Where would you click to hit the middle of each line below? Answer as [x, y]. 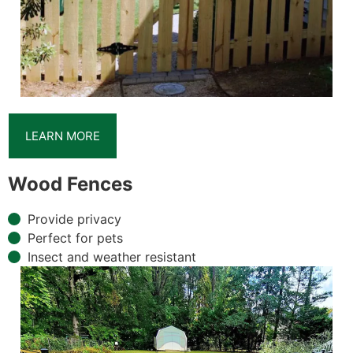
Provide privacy [74, 219]
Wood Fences [70, 184]
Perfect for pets [75, 238]
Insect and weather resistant [112, 256]
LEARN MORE [63, 136]
